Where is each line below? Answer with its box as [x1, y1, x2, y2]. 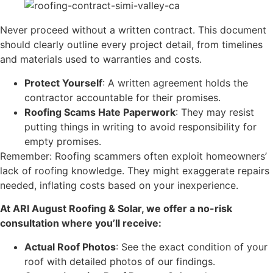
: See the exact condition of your [116, 240, 268, 253]
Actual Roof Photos [24, 240, 116, 253]
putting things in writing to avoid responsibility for [24, 120, 257, 133]
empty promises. [24, 135, 101, 147]
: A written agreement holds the [102, 76, 248, 89]
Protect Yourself [24, 76, 102, 89]
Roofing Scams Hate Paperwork [24, 105, 175, 118]
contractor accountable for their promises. [24, 91, 221, 104]
